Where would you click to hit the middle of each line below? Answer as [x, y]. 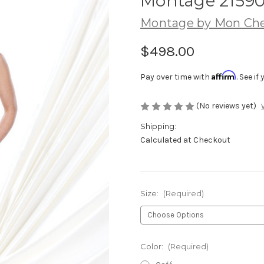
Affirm [224, 75]
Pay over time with [176, 77]
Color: [153, 247]
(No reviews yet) [226, 105]
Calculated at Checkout [185, 140]
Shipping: [158, 126]
